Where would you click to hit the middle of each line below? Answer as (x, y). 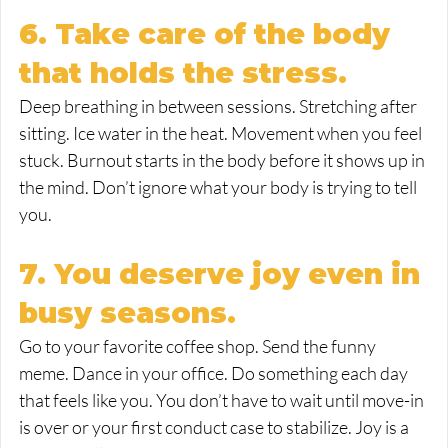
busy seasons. (127, 313)
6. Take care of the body (208, 34)
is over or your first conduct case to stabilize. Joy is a (215, 427)
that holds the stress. (183, 73)
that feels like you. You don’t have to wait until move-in (223, 400)
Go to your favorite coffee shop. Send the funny (199, 346)
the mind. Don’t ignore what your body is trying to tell (219, 187)
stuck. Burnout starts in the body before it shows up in (223, 160)
